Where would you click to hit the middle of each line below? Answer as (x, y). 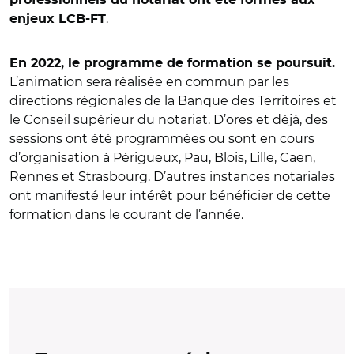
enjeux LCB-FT (58, 19)
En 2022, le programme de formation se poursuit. (172, 64)
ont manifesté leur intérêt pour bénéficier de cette (170, 196)
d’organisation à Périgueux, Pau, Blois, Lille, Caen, (162, 158)
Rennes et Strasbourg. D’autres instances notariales (172, 177)
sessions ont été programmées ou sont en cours (162, 139)
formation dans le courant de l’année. (126, 215)
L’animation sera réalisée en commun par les (149, 82)
